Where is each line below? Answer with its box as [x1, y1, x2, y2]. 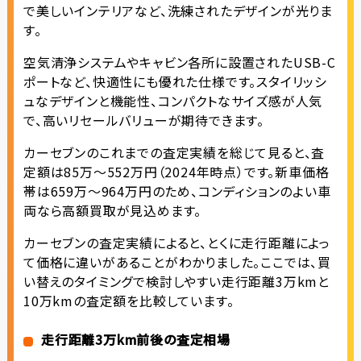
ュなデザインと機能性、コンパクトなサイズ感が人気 [23, 91, 323, 111]
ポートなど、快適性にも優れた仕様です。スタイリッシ [23, 72, 327, 92]
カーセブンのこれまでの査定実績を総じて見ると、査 [23, 143, 326, 163]
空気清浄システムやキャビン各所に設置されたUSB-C [23, 52, 336, 73]
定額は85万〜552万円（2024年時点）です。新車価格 [23, 162, 330, 182]
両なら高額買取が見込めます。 [23, 201, 202, 221]
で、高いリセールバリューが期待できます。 [23, 110, 264, 131]
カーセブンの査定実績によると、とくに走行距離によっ [23, 233, 330, 253]
